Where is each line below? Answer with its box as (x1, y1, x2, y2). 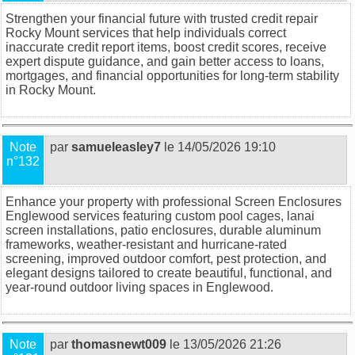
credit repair (251, 11, 318, 25)
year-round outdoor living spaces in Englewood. (6, 280, 273, 294)
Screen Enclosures (235, 194, 342, 208)
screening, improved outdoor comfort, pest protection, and (6, 251, 326, 265)
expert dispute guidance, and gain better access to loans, (6, 54, 324, 68)
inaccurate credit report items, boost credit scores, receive (6, 40, 326, 54)
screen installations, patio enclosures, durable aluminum (6, 223, 321, 237)
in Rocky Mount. (6, 82, 96, 97)
